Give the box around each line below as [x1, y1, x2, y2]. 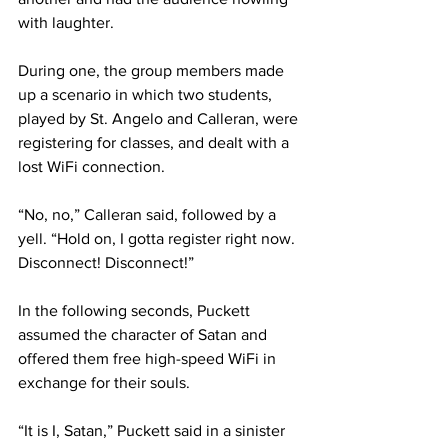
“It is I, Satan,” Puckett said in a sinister [18, 422, 289, 440]
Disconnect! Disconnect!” [18, 254, 194, 272]
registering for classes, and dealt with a [18, 134, 293, 152]
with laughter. [18, 14, 114, 32]
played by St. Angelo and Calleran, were [18, 110, 302, 128]
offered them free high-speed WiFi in [18, 350, 280, 368]
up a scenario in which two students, [18, 86, 276, 104]
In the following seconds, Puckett [18, 302, 254, 320]
